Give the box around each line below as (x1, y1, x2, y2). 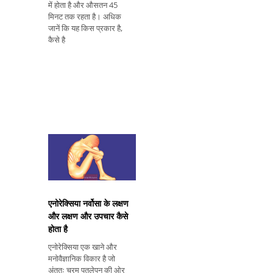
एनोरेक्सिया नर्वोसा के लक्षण (48, 197, 129, 210)
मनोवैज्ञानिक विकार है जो (48, 253, 115, 264)
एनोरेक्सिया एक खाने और (48, 241, 117, 253)
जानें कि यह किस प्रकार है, (48, 23, 122, 34)
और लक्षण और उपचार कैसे (48, 210, 128, 222)
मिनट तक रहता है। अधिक (48, 11, 121, 23)
